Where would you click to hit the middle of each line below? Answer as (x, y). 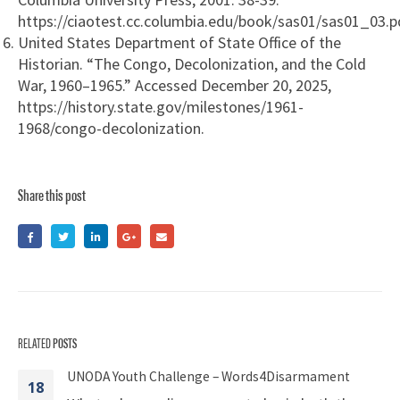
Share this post (52, 193)
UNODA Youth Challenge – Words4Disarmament (208, 377)
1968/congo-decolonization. (111, 128)
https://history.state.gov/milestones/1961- (161, 106)
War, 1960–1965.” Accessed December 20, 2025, (175, 85)
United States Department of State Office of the (179, 42)
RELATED (35, 343)
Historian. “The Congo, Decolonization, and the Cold (192, 63)
